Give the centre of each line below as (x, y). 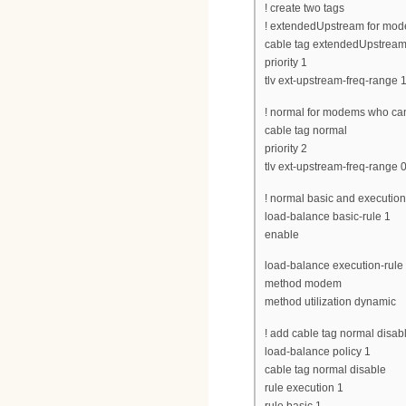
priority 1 (286, 63)
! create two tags (304, 9)
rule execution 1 (304, 387)
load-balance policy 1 (318, 351)
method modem (303, 284)
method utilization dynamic (330, 302)
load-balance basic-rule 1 (328, 216)
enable (282, 234)
